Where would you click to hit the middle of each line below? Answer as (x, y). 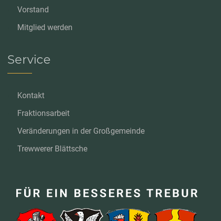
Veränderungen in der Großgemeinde (81, 131)
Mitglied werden (45, 27)
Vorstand (33, 10)
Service (29, 59)
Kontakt (31, 95)
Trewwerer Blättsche (52, 149)
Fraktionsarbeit (43, 113)
